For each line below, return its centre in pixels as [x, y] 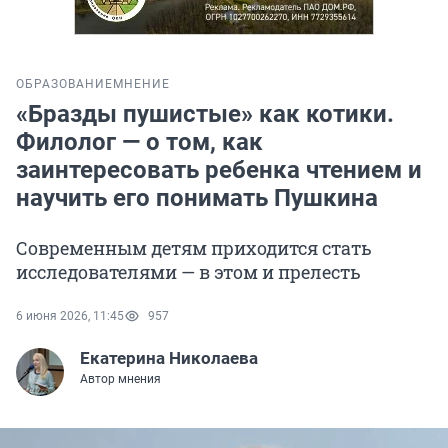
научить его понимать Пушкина [197, 198]
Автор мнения [120, 379]
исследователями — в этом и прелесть [188, 272]
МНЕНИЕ [141, 84]
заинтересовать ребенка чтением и [219, 170]
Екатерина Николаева [169, 358]
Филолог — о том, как [139, 142]
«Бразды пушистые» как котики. [205, 114]
